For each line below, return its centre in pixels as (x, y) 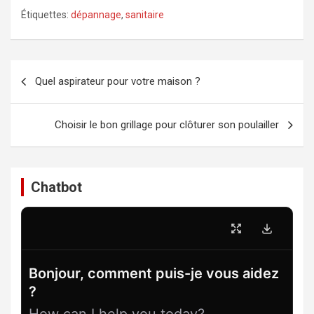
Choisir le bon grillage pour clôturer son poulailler (167, 125)
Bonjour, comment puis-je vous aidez (154, 273)
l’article (40, 115)
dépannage (96, 15)
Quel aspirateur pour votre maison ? (118, 81)
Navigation (53, 70)
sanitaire (145, 15)
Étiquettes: (45, 15)
